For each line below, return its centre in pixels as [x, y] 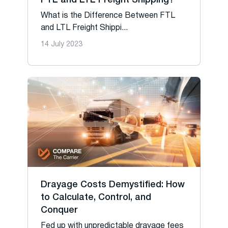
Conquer [59, 210]
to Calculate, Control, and [96, 197]
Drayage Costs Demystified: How [113, 185]
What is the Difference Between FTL [108, 16]
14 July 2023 [62, 45]
